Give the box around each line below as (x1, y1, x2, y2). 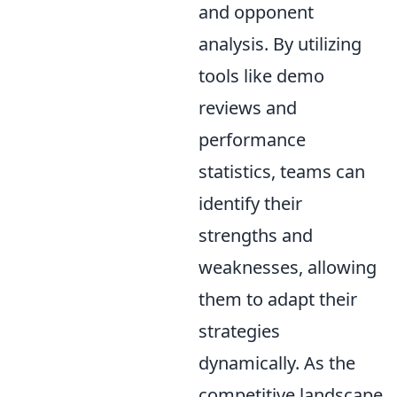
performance (198, 127, 306, 152)
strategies (198, 318, 280, 343)
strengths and (198, 222, 313, 247)
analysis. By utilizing (198, 31, 362, 56)
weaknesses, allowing (198, 254, 377, 279)
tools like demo (198, 63, 324, 88)
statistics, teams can (198, 159, 365, 183)
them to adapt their (198, 286, 357, 311)
